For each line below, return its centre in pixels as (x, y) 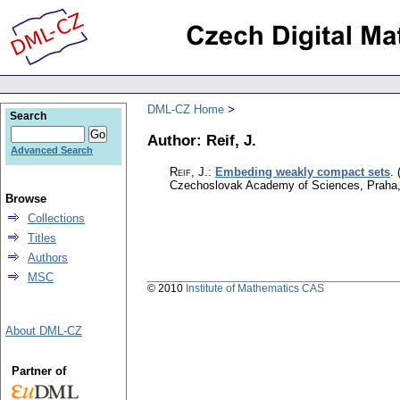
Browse (26, 199)
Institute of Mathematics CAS (255, 289)
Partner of (38, 371)
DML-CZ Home (186, 109)
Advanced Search (52, 150)
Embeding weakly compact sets (303, 172)
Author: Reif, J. (202, 140)
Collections (56, 218)
